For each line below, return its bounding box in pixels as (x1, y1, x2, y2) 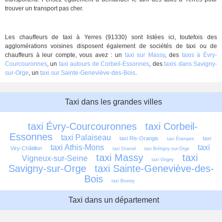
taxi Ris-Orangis (119, 135, 159, 141)
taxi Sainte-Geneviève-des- (94, 163, 214, 174)
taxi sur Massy (124, 52, 165, 58)
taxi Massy (96, 152, 143, 163)
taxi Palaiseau (61, 133, 111, 142)
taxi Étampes (167, 136, 194, 141)
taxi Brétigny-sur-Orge (144, 146, 189, 151)
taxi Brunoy (111, 178, 135, 183)
